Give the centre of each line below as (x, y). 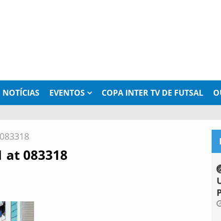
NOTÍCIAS (21, 93)
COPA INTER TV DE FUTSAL (152, 93)
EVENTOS (67, 93)
